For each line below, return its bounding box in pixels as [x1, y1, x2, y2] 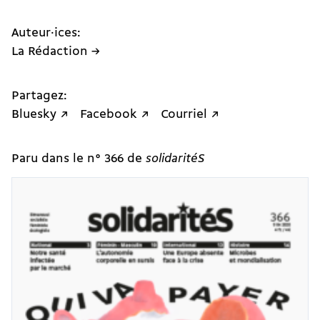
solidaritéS [146, 152, 205, 165]
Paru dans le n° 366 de [11, 152, 146, 165]
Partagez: [11, 89, 67, 102]
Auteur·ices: [11, 26, 81, 39]
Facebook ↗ [80, 108, 149, 121]
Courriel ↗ [161, 108, 219, 121]
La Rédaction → [11, 45, 100, 58]
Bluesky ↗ [11, 108, 69, 121]
